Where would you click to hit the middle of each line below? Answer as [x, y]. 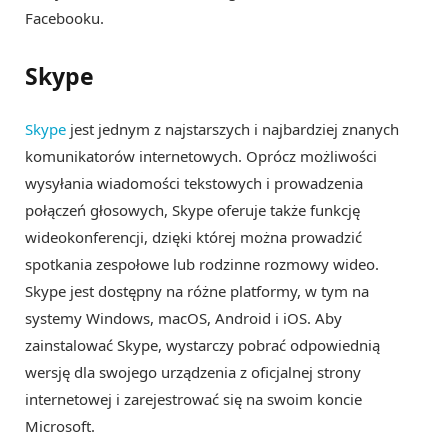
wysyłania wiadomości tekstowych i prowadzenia [194, 183]
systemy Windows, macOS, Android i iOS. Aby [183, 318]
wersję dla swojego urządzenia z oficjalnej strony [193, 372]
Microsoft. [60, 426]
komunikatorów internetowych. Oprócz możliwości [201, 156]
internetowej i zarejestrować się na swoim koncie [193, 399]
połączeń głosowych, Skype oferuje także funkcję [192, 210]
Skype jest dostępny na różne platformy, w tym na [197, 291]
